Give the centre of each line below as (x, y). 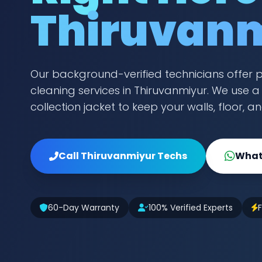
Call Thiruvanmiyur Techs (123, 156)
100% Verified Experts (191, 208)
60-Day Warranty (84, 208)
